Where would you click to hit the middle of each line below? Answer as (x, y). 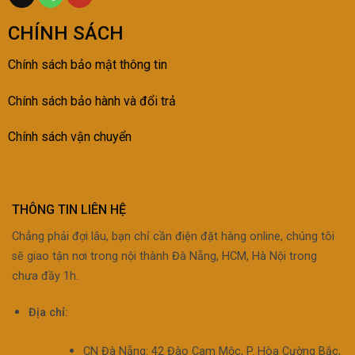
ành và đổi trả (138, 101)
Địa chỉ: (48, 312)
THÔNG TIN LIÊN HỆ (69, 210)
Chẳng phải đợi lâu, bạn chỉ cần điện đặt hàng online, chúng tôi (173, 237)
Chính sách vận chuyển (69, 137)
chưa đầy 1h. (45, 277)
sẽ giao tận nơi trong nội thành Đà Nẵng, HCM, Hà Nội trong (164, 257)
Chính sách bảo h (54, 101)
